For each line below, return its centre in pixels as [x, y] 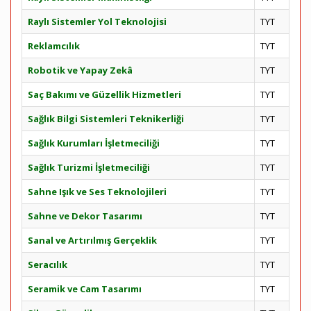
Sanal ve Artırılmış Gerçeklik [92, 240]
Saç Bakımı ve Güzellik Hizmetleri [104, 94]
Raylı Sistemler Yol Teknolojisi [97, 22]
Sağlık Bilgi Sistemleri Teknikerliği [106, 119]
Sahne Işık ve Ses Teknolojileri [97, 192]
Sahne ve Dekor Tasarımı [85, 216]
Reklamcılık [54, 46]
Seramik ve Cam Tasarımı [85, 289]
